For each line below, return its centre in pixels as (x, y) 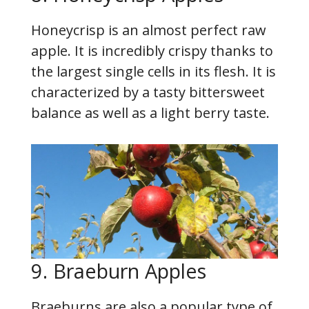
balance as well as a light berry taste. (150, 112)
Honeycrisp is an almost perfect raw (149, 30)
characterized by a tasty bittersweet (148, 92)
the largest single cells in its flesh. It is (153, 71)
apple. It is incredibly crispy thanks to (152, 50)
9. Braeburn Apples (119, 270)
